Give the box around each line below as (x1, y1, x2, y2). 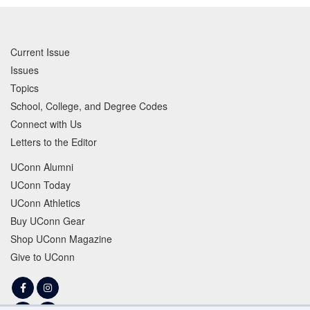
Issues (10, 62, 39, 77)
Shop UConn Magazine (10, 231, 112, 246)
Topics (10, 80, 39, 95)
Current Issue (10, 44, 70, 59)
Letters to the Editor (10, 134, 97, 149)
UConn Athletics (10, 195, 80, 210)
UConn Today (10, 177, 71, 192)
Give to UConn (10, 249, 75, 264)
